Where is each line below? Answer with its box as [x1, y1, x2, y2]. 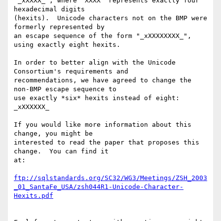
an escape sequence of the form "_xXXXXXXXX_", [14, 32, 191, 40]
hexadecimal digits [14, 5, 85, 13]
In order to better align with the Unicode [14, 59, 176, 67]
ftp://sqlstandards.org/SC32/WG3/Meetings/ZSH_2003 [14, 174, 207, 182]
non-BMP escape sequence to [14, 85, 116, 93]
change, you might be [14, 130, 93, 138]
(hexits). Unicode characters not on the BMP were [14, 14, 207, 22]
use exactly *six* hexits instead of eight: [14, 94, 180, 102]
